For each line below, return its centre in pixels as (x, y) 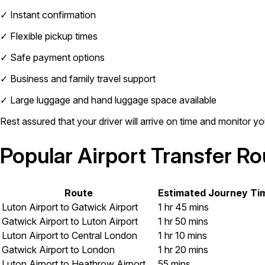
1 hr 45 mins (183, 207)
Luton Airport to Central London (70, 236)
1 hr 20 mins (183, 250)
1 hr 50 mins (183, 222)
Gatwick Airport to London (58, 250)
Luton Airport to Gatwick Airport (70, 207)
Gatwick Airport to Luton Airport (70, 222)
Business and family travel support (82, 78)
